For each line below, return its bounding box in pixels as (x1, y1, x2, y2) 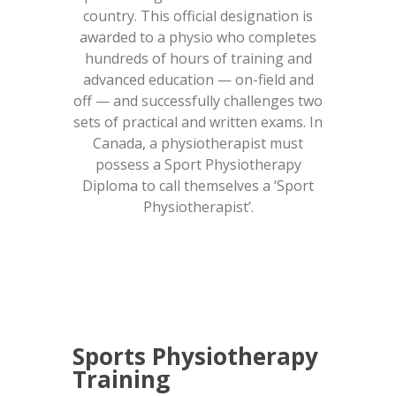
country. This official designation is (83, 6, 313, 26)
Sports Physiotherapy (72, 339, 319, 372)
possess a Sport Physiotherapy (95, 155, 301, 174)
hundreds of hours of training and (84, 49, 312, 68)
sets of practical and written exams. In (73, 112, 323, 132)
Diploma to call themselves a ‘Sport (82, 176, 314, 195)
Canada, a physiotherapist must (93, 133, 303, 153)
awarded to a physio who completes (80, 27, 316, 47)
